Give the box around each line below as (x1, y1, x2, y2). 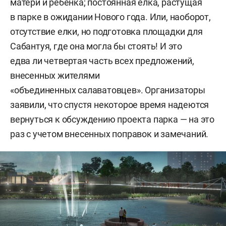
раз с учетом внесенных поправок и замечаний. (10, 128, 210, 139)
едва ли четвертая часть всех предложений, (10, 55, 194, 66)
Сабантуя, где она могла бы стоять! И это (10, 40, 182, 51)
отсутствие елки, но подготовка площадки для (10, 26, 203, 37)
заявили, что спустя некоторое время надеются (10, 99, 209, 110)
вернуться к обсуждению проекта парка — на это (10, 114, 214, 125)
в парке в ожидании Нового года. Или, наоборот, (10, 11, 211, 22)
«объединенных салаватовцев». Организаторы (10, 84, 205, 95)
